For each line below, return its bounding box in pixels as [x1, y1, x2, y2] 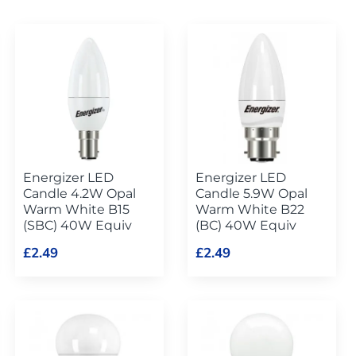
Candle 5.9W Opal [195, 185, 308, 201]
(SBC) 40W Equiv [23, 217, 133, 233]
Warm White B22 [195, 201, 305, 217]
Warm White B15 [23, 201, 130, 217]
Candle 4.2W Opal [23, 185, 137, 201]
